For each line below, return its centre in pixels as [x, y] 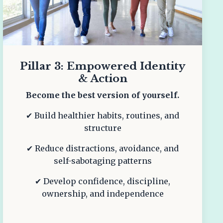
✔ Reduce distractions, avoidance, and [103, 149]
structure [103, 128]
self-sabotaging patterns [103, 161]
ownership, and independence [103, 194]
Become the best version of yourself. [103, 95]
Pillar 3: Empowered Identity [103, 66]
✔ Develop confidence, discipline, [103, 181]
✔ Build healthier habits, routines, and [103, 116]
